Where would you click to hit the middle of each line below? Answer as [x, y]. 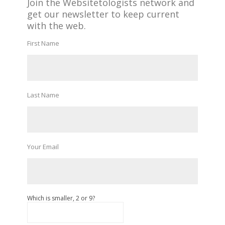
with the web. [57, 26]
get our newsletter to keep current [103, 14]
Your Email [43, 147]
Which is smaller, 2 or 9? [61, 198]
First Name [43, 43]
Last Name [43, 95]
